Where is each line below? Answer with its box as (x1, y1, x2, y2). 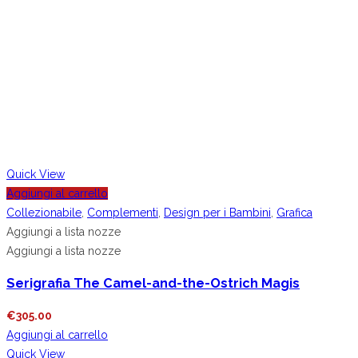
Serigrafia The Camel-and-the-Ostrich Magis (6, 275, 300, 291)
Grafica (276, 206, 312, 220)
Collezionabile (6, 206, 82, 220)
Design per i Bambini (164, 206, 271, 220)
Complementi (87, 206, 158, 220)
